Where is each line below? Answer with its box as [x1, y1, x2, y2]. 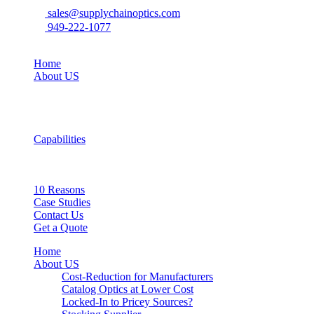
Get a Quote [34, 221, 88, 233]
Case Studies [34, 196, 90, 208]
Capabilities [34, 133, 86, 145]
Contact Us [34, 209, 83, 221]
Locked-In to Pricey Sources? [62, 296, 193, 308]
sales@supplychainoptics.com [48, 7, 180, 19]
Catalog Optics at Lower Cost [62, 283, 193, 295]
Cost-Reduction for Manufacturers [62, 271, 213, 282]
